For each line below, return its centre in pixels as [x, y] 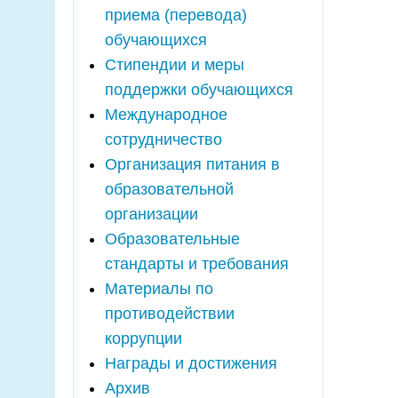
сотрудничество [163, 139]
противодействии [170, 314]
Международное [166, 115]
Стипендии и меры [175, 65]
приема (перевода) [176, 15]
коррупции [143, 338]
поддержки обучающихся [199, 90]
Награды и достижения [191, 363]
